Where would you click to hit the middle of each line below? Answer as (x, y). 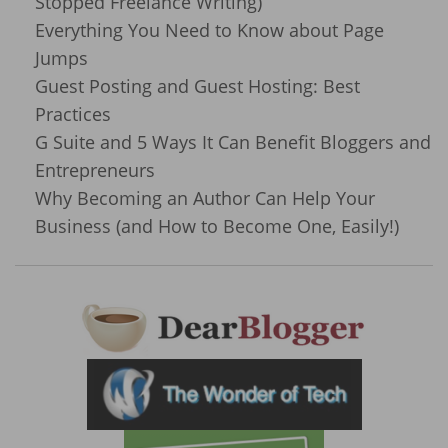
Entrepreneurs (95, 170)
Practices (73, 114)
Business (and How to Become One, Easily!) (217, 226)
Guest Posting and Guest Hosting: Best (197, 86)
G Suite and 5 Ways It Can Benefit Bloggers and (233, 142)
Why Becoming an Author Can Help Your (205, 198)
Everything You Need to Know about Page (209, 30)
